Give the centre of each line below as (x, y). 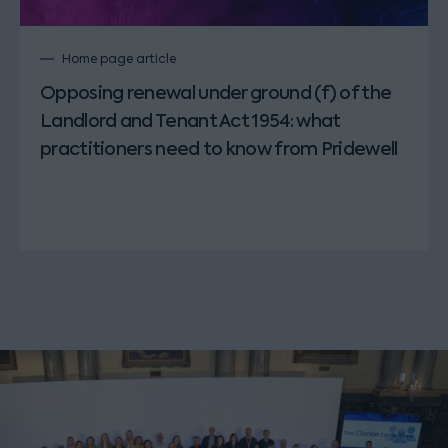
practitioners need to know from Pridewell (219, 149)
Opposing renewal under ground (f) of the (216, 93)
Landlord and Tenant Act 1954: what (190, 121)
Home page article (119, 58)
